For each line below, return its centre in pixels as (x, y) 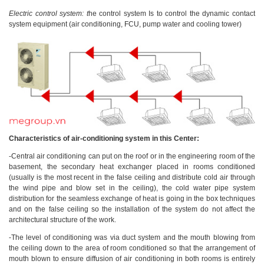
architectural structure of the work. (62, 220)
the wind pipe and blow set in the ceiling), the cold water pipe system (132, 188)
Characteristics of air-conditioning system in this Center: (104, 138)
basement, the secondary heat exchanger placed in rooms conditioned (132, 167)
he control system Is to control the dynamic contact (172, 14)
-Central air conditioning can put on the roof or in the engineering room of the (132, 156)
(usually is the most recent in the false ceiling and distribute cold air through (132, 177)
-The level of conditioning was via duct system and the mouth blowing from (132, 237)
